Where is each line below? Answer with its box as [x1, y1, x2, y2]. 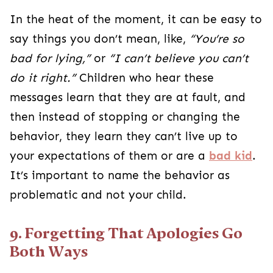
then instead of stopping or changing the [10, 110, 240, 124]
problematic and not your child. [10, 188, 186, 202]
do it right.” [10, 71, 76, 85]
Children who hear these [76, 71, 214, 85]
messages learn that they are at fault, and [10, 91, 246, 104]
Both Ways [10, 243, 88, 260]
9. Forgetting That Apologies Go [10, 225, 243, 242]
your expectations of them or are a [10, 149, 209, 163]
